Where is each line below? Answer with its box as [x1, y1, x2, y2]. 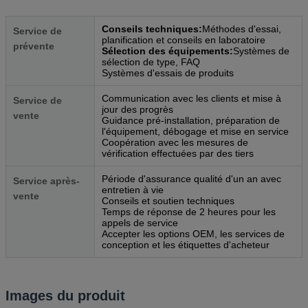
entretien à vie [102, 184, 164, 195]
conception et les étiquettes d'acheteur [102, 239, 269, 250]
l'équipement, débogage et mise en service [102, 125, 289, 137]
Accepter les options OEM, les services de [102, 228, 285, 239]
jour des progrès [102, 103, 173, 115]
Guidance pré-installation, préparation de [102, 114, 280, 126]
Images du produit [5, 287, 125, 303]
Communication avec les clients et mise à [102, 92, 281, 104]
